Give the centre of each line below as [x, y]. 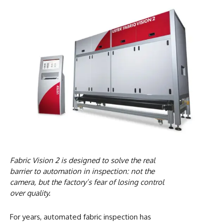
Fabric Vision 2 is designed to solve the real [83, 160]
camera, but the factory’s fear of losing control [87, 182]
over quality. [30, 193]
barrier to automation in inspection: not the [82, 171]
